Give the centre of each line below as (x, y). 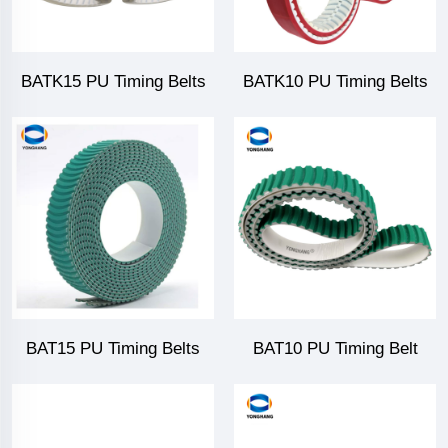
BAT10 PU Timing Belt (335, 349)
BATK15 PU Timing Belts (113, 82)
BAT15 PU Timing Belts (113, 349)
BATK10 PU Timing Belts (335, 82)
